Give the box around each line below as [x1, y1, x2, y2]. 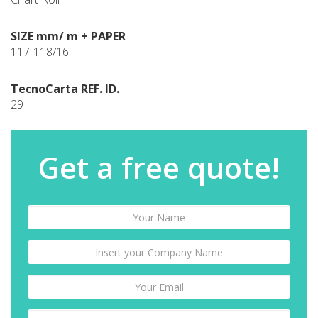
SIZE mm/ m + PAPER [11, 28, 126, 44]
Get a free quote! [38, 147, 280, 187]
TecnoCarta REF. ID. [11, 81, 119, 97]
